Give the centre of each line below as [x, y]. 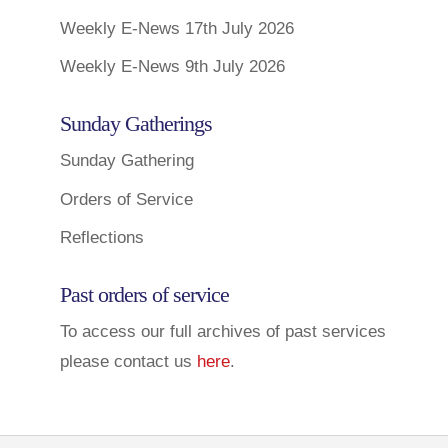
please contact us [128, 362]
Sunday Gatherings [135, 124]
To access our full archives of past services [222, 332]
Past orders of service [144, 295]
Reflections [101, 238]
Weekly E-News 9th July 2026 [172, 67]
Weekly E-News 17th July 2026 [176, 28]
